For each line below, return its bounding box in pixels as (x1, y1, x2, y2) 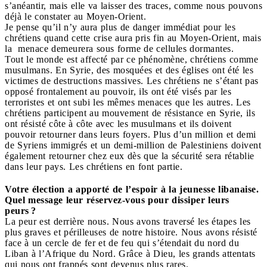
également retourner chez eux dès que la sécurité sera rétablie (5, 150, 254, 161)
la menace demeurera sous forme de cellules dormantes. (5, 43, 234, 54)
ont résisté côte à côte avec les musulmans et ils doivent (5, 118, 232, 129)
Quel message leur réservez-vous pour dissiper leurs (5, 194, 229, 205)
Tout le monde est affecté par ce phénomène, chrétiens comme (5, 54, 258, 64)
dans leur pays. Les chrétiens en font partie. (5, 161, 182, 172)
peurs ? (5, 205, 36, 216)
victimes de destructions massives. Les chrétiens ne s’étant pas (5, 75, 259, 86)
